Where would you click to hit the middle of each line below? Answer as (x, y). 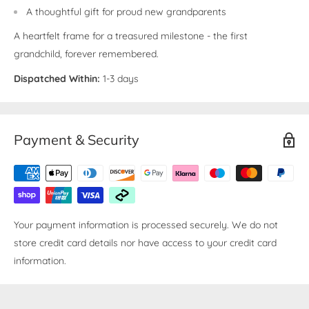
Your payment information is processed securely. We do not (146, 225)
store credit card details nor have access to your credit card (145, 243)
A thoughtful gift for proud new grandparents (126, 11)
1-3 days (119, 79)
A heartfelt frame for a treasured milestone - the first (131, 36)
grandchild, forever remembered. (86, 54)
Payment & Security (77, 140)
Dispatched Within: (57, 79)
